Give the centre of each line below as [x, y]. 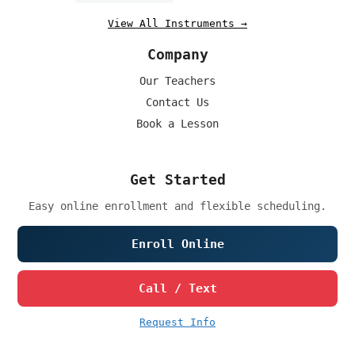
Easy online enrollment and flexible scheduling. [177, 206]
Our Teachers [177, 81]
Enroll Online [177, 244]
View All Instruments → [177, 24]
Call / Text [177, 289]
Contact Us [177, 103]
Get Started [177, 180]
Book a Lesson [177, 124]
